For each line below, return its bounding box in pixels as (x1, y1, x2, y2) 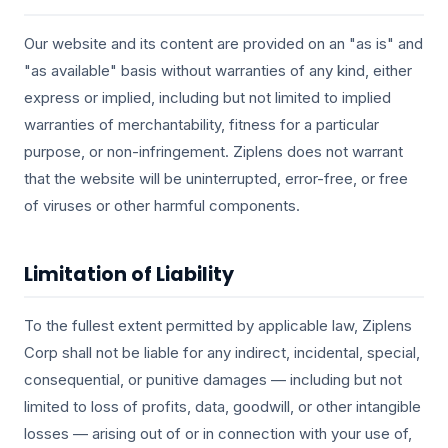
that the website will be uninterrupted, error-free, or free (24, 169, 408, 188)
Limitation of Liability (24, 261, 234, 288)
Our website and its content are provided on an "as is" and (24, 34, 423, 53)
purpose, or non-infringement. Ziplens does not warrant (24, 142, 403, 161)
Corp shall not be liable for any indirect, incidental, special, (24, 343, 420, 362)
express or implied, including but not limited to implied (24, 88, 391, 107)
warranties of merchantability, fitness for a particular (24, 115, 379, 134)
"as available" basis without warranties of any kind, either (24, 61, 412, 80)
